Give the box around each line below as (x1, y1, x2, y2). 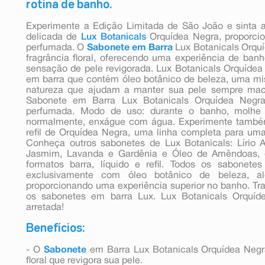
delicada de (26, 33, 81, 41)
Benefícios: (26, 222, 85, 234)
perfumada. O (26, 43, 87, 52)
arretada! (26, 203, 64, 212)
